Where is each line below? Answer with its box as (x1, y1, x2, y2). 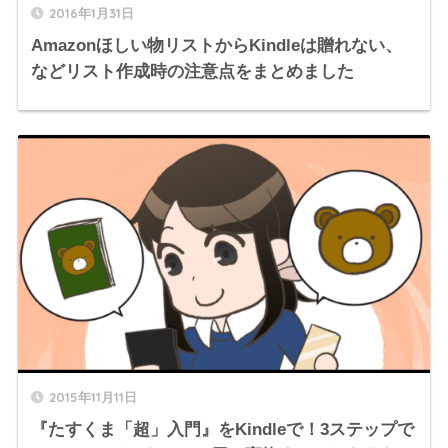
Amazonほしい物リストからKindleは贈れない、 (30, 36, 402, 56)
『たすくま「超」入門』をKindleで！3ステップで (30, 420, 414, 440)
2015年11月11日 (48, 389, 137, 406)
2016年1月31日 (48, 5, 134, 22)
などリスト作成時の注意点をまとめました (30, 62, 354, 82)
